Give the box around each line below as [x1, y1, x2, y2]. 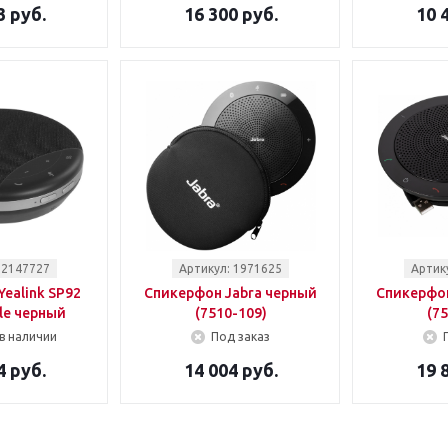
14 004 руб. [183, 360, 278, 380]
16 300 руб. [183, 4, 278, 24]
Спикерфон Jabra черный [144, 285, 317, 301]
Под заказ [211, 330, 270, 343]
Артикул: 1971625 [179, 262, 282, 275]
